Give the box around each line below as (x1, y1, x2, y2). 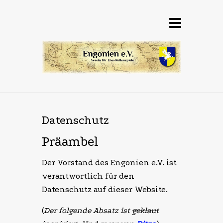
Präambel (42, 134, 99, 150)
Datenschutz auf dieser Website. (42, 185, 170, 195)
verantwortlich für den (42, 171, 134, 181)
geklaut (132, 206, 159, 216)
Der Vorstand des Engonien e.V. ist (42, 158, 177, 168)
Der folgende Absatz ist (44, 206, 132, 216)
